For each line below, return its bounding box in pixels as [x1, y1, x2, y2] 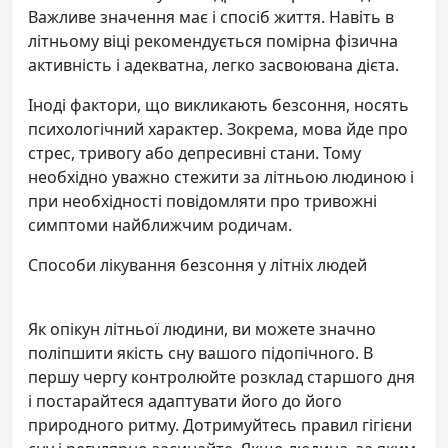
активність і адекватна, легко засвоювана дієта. [28, 53, 399, 76]
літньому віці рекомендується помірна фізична [28, 29, 398, 52]
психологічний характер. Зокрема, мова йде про [28, 117, 408, 140]
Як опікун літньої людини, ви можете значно [28, 317, 376, 340]
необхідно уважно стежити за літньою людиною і [28, 165, 414, 188]
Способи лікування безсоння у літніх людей [28, 253, 367, 276]
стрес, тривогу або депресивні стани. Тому [28, 141, 361, 164]
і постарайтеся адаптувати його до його [28, 389, 342, 412]
